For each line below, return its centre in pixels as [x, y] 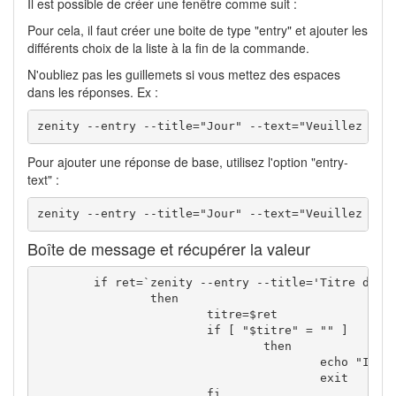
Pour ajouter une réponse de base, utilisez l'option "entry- [188, 161]
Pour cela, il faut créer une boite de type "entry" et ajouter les [198, 30]
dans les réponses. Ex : [93, 91]
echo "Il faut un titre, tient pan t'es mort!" [178, 362]
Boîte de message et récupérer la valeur [169, 248]
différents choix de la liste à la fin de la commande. [168, 47]
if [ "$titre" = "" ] [122, 331]
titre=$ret [122, 315]
